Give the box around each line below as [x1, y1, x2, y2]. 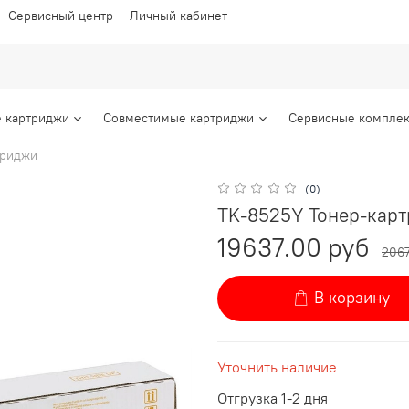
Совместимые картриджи [103, 110, 255, 127]
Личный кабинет [130, 6, 227, 24]
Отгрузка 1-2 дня [217, 388, 328, 407]
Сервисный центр [8, 6, 113, 24]
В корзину [314, 288, 391, 309]
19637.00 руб [217, 230, 369, 264]
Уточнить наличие [217, 357, 337, 376]
